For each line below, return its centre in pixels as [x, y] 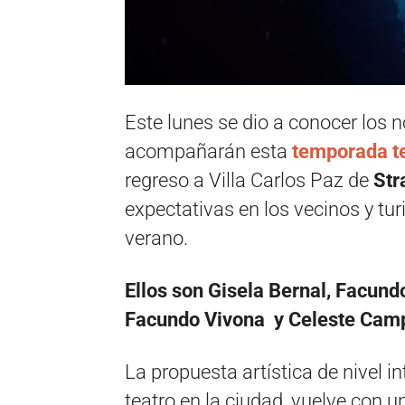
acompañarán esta [208, 151]
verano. [156, 238]
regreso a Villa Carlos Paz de [249, 180]
